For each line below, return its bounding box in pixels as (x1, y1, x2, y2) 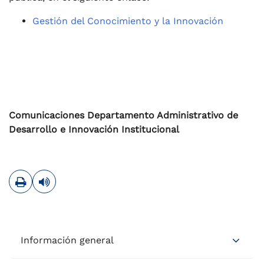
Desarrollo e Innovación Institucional (9, 123, 179, 135)
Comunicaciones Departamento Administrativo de (9, 109, 238, 121)
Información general (21, 234, 114, 246)
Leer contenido (49, 170, 120, 182)
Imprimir (25, 170, 65, 182)
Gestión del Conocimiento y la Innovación (32, 15, 223, 27)
